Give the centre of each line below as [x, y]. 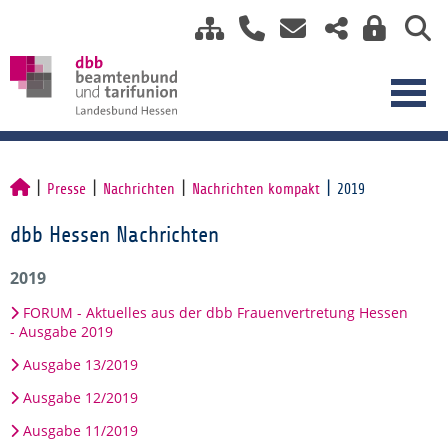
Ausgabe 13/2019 [80, 364]
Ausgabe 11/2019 [80, 430]
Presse [66, 189]
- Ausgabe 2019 [61, 331]
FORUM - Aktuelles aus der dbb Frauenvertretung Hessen [215, 312]
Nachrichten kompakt [256, 189]
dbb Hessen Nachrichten [114, 235]
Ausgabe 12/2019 [80, 397]
